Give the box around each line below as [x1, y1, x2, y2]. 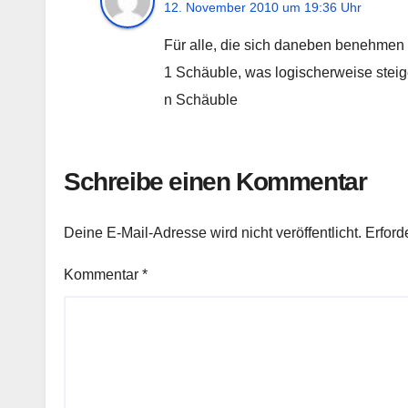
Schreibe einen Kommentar [64, 168, 367, 197]
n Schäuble [164, 92, 238, 108]
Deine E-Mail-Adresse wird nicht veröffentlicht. [64, 224, 362, 240]
